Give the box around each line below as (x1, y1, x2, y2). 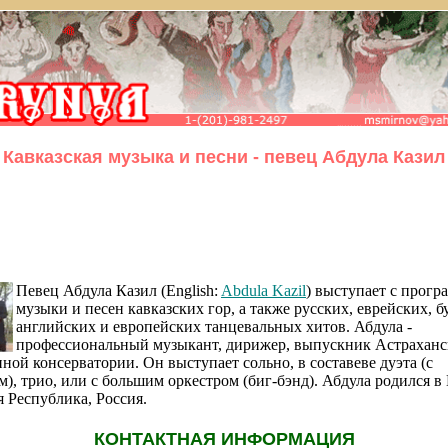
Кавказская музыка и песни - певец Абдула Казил (3, 147, 445, 168)
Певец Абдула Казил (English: (16, 281, 221, 299)
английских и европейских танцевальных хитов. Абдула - (16, 317, 412, 335)
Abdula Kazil (221, 281, 306, 299)
